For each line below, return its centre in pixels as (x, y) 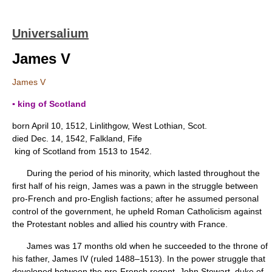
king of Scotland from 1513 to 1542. (83, 151)
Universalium (50, 33)
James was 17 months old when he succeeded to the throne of (140, 246)
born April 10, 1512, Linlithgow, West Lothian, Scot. (110, 126)
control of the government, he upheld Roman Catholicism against (137, 211)
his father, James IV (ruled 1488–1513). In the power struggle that (139, 259)
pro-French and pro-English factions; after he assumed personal (135, 199)
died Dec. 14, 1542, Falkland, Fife (77, 138)
